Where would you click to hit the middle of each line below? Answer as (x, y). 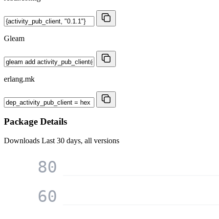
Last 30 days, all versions (80, 140)
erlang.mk (19, 79)
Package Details (35, 122)
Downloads (23, 140)
